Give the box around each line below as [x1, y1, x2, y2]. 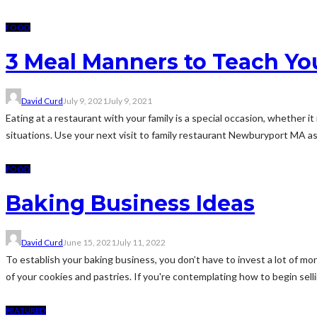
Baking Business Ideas [6, 190, 255, 217]
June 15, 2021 [63, 236, 116, 248]
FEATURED [6, 305, 46, 315]
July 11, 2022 [116, 236, 166, 248]
